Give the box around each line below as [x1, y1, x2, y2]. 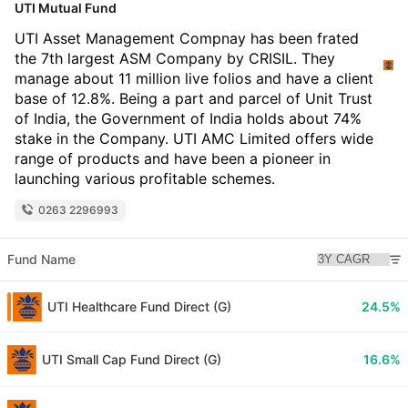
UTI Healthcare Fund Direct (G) [47, 299, 231, 315]
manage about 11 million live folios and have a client [15, 69, 373, 88]
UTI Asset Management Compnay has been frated [15, 29, 359, 48]
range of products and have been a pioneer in [15, 149, 331, 168]
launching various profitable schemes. [15, 169, 275, 189]
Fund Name [7, 251, 76, 268]
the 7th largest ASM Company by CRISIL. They [15, 49, 335, 68]
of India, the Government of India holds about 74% [15, 109, 362, 128]
